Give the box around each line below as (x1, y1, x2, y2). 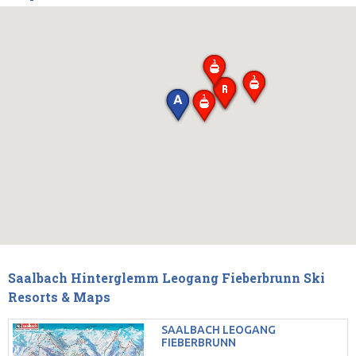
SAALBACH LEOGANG (161, 323, 276, 337)
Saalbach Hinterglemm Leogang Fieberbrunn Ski (8, 269, 325, 287)
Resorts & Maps (8, 288, 110, 306)
